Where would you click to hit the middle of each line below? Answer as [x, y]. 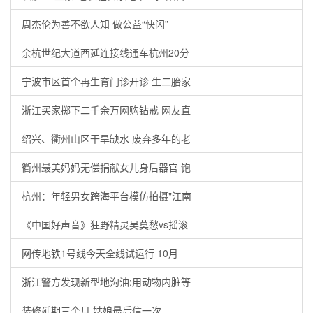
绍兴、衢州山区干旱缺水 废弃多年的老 [106, 138]
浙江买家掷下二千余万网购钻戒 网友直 [106, 110]
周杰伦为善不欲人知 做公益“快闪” [95, 24]
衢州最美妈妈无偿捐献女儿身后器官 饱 [106, 167]
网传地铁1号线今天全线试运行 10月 [100, 253]
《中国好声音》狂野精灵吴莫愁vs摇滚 [105, 224]
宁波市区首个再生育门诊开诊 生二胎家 [106, 81]
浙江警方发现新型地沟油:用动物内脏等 [106, 282]
